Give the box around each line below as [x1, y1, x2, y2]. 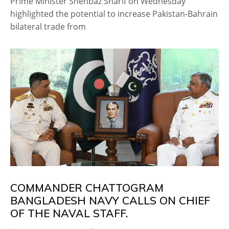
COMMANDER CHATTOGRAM [10, 180, 164, 194]
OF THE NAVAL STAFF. [10, 206, 128, 220]
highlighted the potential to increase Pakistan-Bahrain [10, 8, 218, 20]
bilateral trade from [10, 21, 86, 33]
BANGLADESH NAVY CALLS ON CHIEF [10, 193, 210, 207]
